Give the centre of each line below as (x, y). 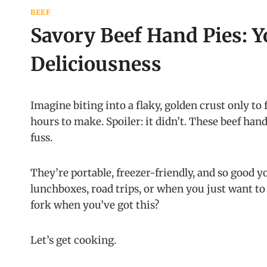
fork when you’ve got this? (95, 205)
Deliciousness (96, 65)
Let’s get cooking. (73, 240)
